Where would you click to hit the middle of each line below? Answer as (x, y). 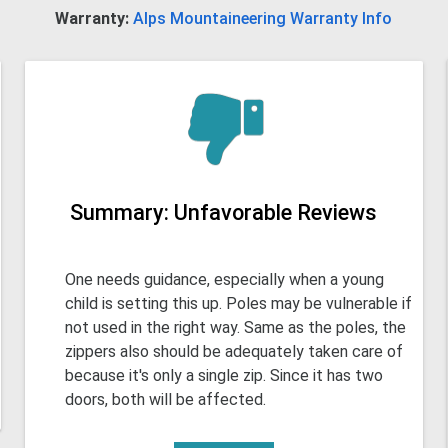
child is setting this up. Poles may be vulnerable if (239, 304)
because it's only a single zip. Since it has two (224, 376)
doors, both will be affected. (166, 400)
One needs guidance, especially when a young (225, 280)
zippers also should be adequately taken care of (234, 352)
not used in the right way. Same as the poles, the (236, 328)
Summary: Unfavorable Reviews (224, 213)
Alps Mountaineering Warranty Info (263, 18)
